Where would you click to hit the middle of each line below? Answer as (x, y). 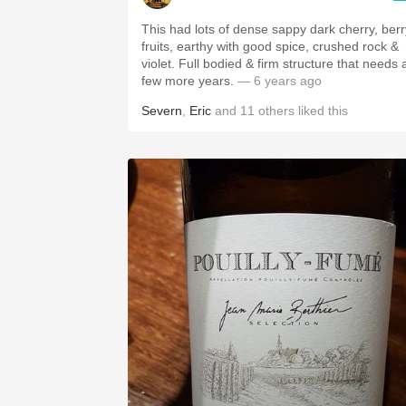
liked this (321, 111)
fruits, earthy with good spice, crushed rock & (270, 46)
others (276, 111)
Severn (162, 111)
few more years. (188, 81)
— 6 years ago (278, 81)
